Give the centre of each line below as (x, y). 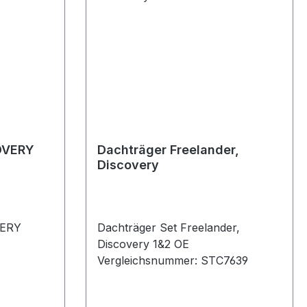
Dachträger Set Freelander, (168, 228)
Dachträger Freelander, (168, 150)
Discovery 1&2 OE (143, 244)
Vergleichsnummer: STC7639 (172, 261)
